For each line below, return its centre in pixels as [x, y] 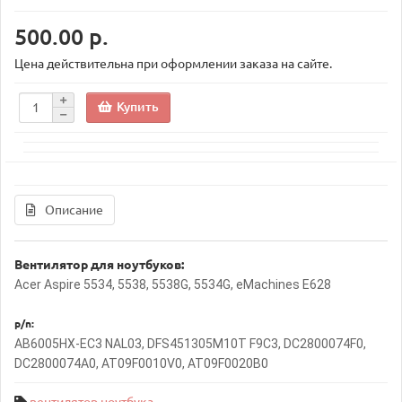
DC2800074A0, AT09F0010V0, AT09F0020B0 [141, 363]
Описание [74, 210]
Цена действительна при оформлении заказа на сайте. [173, 64]
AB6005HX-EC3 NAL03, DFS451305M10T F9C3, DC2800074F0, [190, 344]
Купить [138, 106]
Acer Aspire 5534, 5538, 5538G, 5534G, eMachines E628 [173, 284]
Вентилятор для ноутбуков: [99, 265]
